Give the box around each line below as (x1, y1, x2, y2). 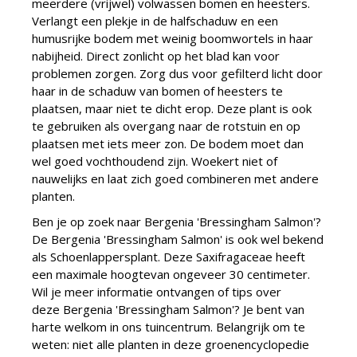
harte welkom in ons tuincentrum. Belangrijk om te (32, 319, 305, 335)
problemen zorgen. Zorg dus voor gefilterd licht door (32, 65, 323, 81)
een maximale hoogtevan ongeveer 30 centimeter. (32, 266, 310, 282)
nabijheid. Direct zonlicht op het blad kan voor (32, 48, 280, 64)
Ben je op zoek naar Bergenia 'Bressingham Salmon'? (32, 214, 321, 229)
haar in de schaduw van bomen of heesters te (32, 83, 283, 99)
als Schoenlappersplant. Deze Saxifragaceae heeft (32, 249, 305, 265)
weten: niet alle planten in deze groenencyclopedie (32, 336, 309, 352)
